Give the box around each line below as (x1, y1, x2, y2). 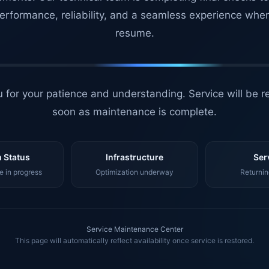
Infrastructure (105, 152, 163, 162)
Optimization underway (95, 168, 174, 177)
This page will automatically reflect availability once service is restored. (15, 236, 254, 245)
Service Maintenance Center (86, 225, 183, 234)
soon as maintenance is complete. (52, 106, 217, 118)
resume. (115, 27, 154, 39)
